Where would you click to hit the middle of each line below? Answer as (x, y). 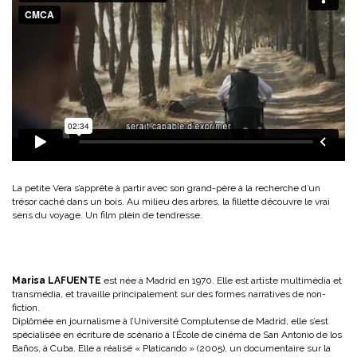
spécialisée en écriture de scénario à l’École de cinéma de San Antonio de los (177, 334)
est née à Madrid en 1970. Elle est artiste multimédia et (222, 280)
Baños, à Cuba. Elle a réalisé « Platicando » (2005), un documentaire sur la (171, 348)
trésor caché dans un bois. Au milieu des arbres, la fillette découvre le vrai (171, 201)
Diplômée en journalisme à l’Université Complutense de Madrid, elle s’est (170, 321)
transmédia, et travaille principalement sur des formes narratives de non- (169, 294)
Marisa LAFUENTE (57, 280)
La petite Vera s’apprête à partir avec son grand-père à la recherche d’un (166, 188)
